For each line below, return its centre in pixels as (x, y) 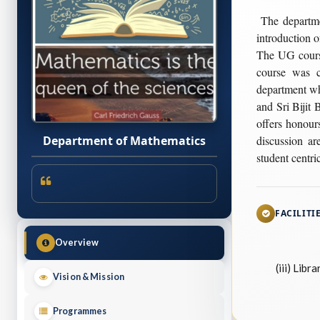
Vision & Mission (89, 277)
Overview (77, 243)
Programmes (80, 311)
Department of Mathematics (124, 141)
